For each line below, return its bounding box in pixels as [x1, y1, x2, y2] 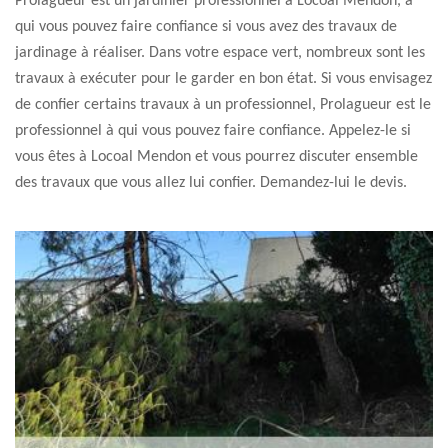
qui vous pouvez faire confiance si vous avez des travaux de [15, 19, 397, 35]
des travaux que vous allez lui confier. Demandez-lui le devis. [15, 175, 407, 191]
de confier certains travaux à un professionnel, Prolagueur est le [15, 97, 431, 113]
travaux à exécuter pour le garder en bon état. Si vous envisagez [15, 71, 432, 87]
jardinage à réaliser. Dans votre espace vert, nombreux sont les [15, 45, 425, 61]
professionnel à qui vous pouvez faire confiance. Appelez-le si [15, 123, 411, 139]
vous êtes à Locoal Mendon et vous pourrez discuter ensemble [15, 149, 418, 165]
